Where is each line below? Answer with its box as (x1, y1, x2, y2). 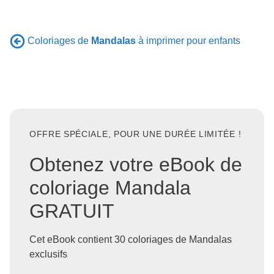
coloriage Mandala (29, 177, 191, 199)
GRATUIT (29, 200, 114, 223)
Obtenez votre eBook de (29, 154, 242, 176)
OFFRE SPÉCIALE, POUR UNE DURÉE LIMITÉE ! (29, 130, 242, 139)
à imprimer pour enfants (136, 35, 240, 46)
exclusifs (29, 249, 67, 260)
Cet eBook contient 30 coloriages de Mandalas (29, 234, 232, 245)
